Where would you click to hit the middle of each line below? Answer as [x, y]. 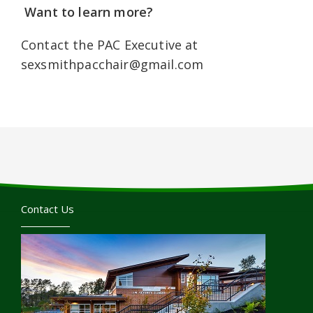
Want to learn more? [89, 12]
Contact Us [48, 209]
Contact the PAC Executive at [110, 45]
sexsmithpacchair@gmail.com [112, 64]
